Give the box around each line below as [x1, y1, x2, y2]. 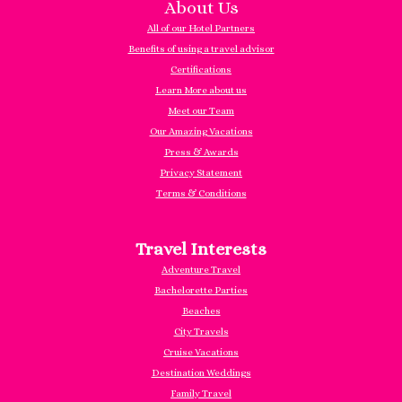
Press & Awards [163, 146, 239, 159]
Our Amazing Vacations [149, 126, 253, 138]
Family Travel [170, 388, 232, 400]
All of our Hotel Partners [147, 22, 255, 35]
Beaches [181, 305, 221, 318]
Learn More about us [155, 84, 247, 97]
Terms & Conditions [155, 188, 247, 200]
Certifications [170, 64, 232, 76]
